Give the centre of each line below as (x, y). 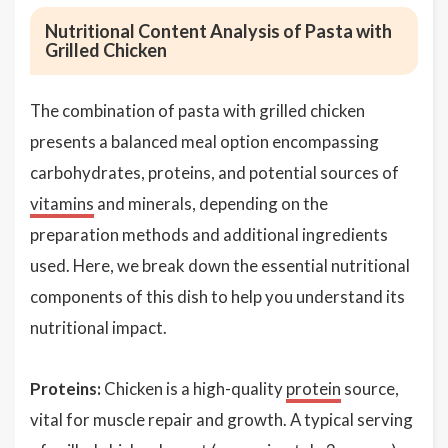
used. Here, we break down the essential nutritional (220, 265)
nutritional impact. (98, 327)
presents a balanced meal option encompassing (204, 141)
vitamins (62, 203)
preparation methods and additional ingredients (209, 234)
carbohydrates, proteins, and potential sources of (214, 172)
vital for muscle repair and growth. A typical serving (221, 419)
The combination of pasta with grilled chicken (197, 110)
